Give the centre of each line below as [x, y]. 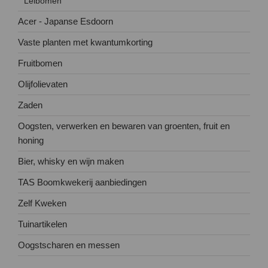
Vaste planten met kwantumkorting [85, 42]
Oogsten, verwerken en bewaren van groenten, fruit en [124, 126]
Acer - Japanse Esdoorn [66, 21]
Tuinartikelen [42, 224]
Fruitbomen [40, 63]
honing [31, 140]
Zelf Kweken [42, 203]
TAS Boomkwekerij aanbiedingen [82, 182]
